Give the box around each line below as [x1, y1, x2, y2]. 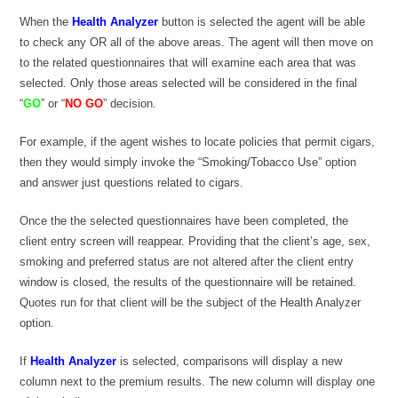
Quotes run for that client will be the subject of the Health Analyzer [20, 296, 362, 310]
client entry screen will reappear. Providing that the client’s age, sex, [20, 235, 371, 249]
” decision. [103, 97, 157, 111]
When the [20, 15, 73, 29]
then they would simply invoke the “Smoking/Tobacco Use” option [20, 155, 357, 170]
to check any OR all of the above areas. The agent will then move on [20, 36, 374, 50]
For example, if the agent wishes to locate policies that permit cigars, [20, 135, 376, 149]
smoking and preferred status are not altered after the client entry [20, 255, 354, 269]
